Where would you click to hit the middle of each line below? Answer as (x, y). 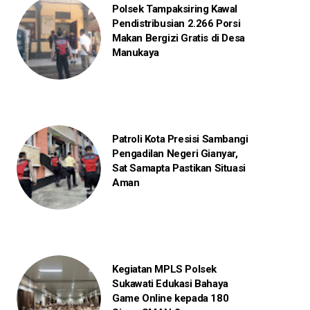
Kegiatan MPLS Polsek (164, 269)
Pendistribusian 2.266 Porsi (176, 23)
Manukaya (135, 52)
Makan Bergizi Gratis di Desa (178, 38)
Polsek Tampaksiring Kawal (174, 9)
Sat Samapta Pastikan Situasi (179, 168)
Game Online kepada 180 (170, 298)
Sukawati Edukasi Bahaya (170, 283)
